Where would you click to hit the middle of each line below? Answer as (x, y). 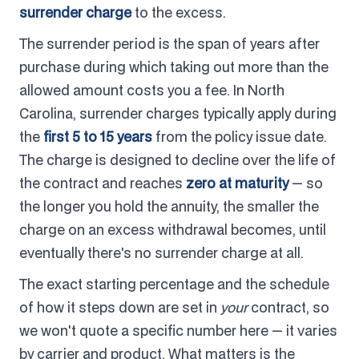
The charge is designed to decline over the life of (177, 159)
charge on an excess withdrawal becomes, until (173, 229)
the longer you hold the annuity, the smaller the (169, 206)
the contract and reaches (103, 183)
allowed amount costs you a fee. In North (152, 90)
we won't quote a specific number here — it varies (178, 330)
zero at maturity (237, 183)
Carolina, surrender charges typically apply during (178, 113)
